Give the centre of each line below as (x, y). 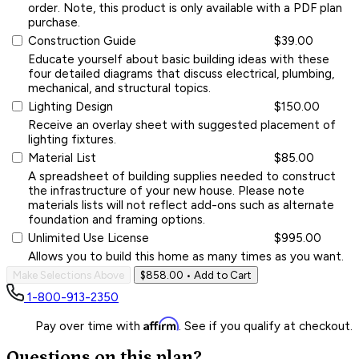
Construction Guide (82, 40)
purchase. (54, 22)
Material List (62, 157)
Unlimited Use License (89, 238)
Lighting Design (71, 106)
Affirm (161, 323)
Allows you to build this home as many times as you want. (186, 256)
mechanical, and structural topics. (119, 88)
